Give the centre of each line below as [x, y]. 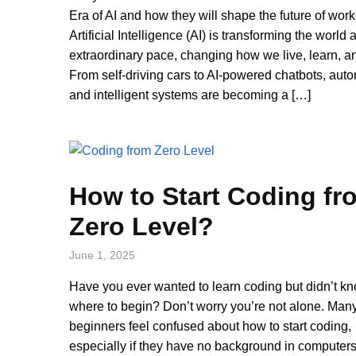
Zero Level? [141, 226]
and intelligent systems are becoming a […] [190, 95]
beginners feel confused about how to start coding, [210, 326]
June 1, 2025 [102, 255]
